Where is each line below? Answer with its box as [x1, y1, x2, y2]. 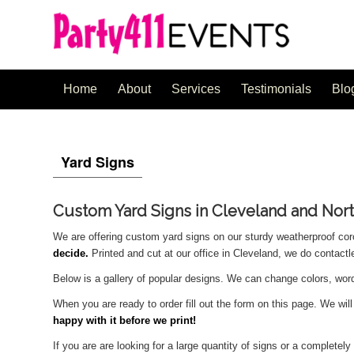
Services [171, 82, 220, 96]
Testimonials [241, 82, 311, 96]
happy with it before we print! [53, 314, 196, 327]
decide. [53, 247, 88, 260]
